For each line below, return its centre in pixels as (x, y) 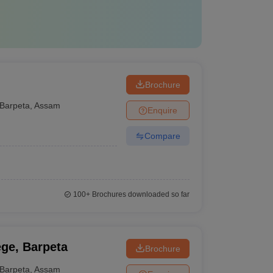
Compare (162, 136)
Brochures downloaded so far (140, 194)
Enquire (162, 110)
